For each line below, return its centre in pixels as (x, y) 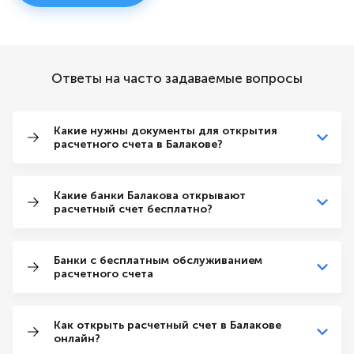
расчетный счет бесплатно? (133, 209)
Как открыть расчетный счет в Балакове (168, 326)
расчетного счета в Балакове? (138, 145)
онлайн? (77, 339)
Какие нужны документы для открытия (166, 131)
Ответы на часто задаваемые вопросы (177, 79)
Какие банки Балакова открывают (150, 196)
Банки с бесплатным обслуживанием (158, 261)
